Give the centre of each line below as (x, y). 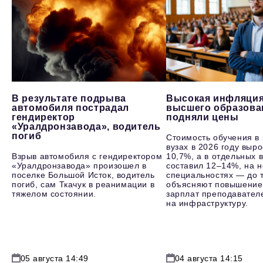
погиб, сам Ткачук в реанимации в (83, 185)
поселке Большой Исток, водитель (83, 175)
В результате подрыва (69, 99)
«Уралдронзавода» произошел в (79, 166)
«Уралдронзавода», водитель (86, 127)
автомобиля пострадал (70, 108)
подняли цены (202, 117)
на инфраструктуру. (207, 203)
